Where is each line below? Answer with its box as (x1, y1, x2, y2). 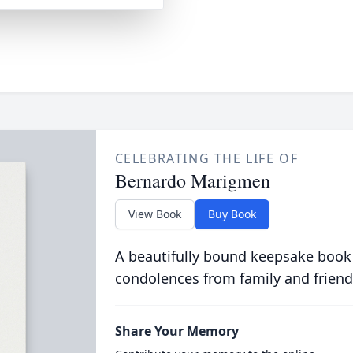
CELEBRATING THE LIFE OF (114, 150, 299, 167)
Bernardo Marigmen (114, 168, 270, 193)
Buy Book (207, 206, 256, 221)
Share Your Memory (114, 322, 239, 340)
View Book (128, 206, 181, 221)
